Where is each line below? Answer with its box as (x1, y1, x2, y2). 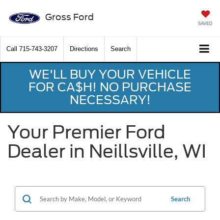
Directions (70, 45, 98, 53)
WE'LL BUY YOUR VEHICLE (29, 67, 191, 82)
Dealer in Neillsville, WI (7, 140, 206, 163)
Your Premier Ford (7, 121, 165, 143)
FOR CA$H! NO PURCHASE (28, 80, 192, 95)
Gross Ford (45, 11, 94, 22)
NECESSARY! (69, 93, 151, 108)
